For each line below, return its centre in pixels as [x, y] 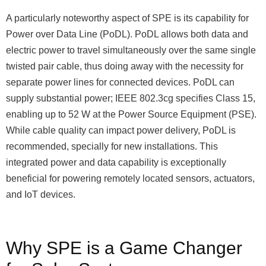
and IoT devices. [41, 194]
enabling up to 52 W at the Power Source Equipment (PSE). [131, 114]
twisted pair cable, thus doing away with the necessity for [125, 66]
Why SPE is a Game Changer [124, 248]
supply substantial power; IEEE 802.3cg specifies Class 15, [131, 98]
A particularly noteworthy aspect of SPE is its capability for [127, 18]
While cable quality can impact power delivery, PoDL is [121, 130]
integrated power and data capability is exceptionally [116, 162]
